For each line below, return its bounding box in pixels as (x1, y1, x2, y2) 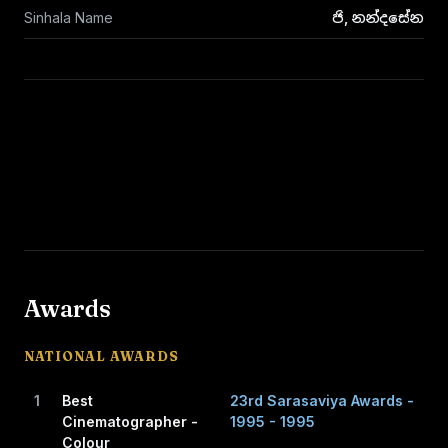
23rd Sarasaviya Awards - (230, 392, 414, 409)
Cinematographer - (62, 413, 198, 430)
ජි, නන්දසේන (332, 9, 424, 26)
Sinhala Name (24, 9, 113, 26)
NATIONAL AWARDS (24, 348, 179, 364)
